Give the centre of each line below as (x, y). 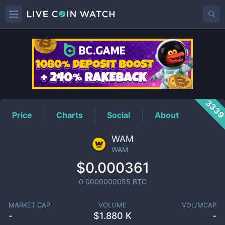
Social (119, 115)
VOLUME (112, 205)
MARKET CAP (29, 205)
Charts (70, 115)
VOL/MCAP (199, 205)
